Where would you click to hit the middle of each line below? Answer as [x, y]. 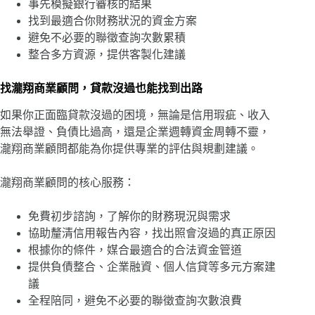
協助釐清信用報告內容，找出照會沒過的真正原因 [152, 233]
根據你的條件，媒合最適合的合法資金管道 [135, 250]
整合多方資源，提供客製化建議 [107, 54]
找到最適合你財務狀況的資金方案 [112, 20]
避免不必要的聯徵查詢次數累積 [107, 37]
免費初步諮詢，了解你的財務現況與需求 [129, 217]
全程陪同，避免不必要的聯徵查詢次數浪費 [135, 301]
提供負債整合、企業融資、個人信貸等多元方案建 [152, 267]
